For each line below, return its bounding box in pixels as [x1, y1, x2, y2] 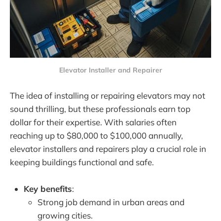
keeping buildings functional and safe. [10, 156, 154, 167]
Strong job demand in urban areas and [37, 196, 184, 207]
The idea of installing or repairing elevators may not [10, 90, 205, 101]
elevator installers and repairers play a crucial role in [10, 143, 206, 154]
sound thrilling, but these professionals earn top [10, 103, 190, 114]
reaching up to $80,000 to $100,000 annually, [10, 130, 183, 141]
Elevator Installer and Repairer [59, 66, 162, 75]
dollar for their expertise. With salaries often [10, 116, 177, 127]
